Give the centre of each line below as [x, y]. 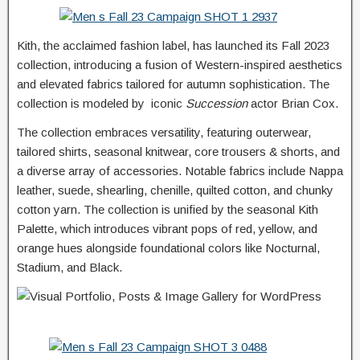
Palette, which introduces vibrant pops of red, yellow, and [167, 229]
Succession [218, 104]
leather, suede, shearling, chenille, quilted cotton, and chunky [175, 190]
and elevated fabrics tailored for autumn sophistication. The [173, 84]
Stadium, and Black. [70, 268]
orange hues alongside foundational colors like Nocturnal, [168, 248]
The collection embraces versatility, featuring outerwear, [164, 133]
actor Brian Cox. [295, 104]
